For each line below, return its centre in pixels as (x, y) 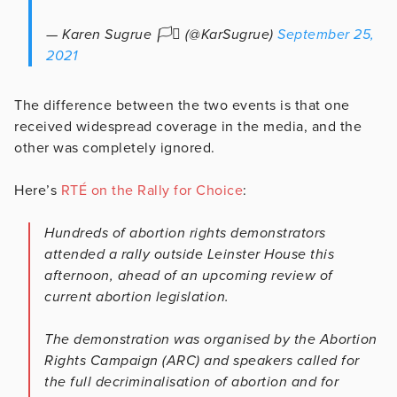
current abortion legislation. (137, 296)
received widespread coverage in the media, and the (188, 126)
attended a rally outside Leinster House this (189, 254)
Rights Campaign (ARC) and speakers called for (202, 360)
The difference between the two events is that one (182, 105)
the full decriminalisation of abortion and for (191, 381)
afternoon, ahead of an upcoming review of (189, 275)
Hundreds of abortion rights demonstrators (185, 233)
